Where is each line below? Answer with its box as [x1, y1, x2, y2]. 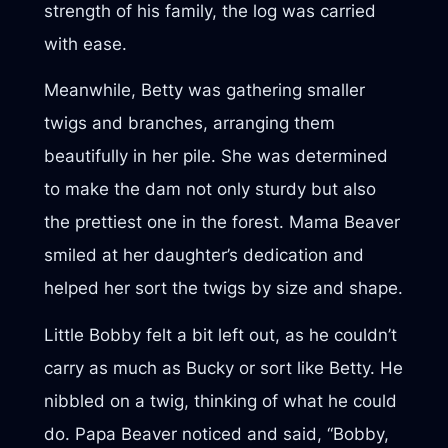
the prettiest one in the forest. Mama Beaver [43, 212, 400, 233]
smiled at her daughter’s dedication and [43, 245, 364, 266]
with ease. [43, 33, 127, 54]
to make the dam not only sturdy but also [43, 179, 376, 200]
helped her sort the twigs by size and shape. [43, 278, 403, 299]
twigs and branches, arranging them [43, 113, 335, 134]
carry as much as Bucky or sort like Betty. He [43, 357, 403, 378]
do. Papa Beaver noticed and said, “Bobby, [43, 423, 389, 444]
